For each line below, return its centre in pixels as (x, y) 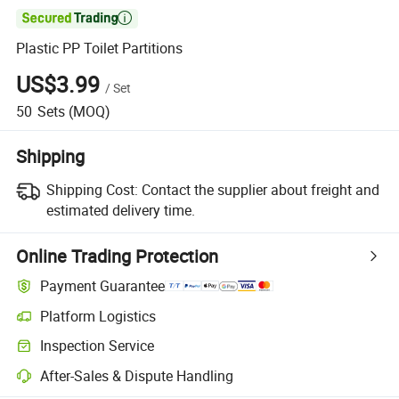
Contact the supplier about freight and (260, 189)
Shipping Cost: (92, 189)
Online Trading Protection (118, 256)
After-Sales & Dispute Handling (137, 375)
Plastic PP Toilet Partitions (100, 49)
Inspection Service (98, 346)
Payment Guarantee (103, 286)
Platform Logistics (98, 316)
